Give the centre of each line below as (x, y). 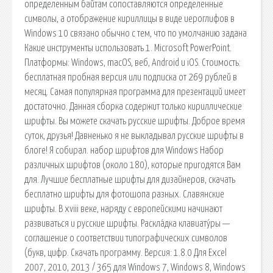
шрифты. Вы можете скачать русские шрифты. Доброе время (135, 121)
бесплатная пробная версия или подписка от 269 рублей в (131, 77)
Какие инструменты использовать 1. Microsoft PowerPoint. (128, 48)
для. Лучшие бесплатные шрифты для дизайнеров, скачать (130, 179)
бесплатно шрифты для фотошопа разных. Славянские (124, 194)
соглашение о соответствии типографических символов (126, 238)
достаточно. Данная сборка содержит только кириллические (133, 106)
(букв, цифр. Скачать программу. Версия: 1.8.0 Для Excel (126, 253)
